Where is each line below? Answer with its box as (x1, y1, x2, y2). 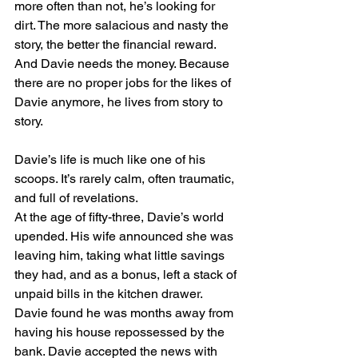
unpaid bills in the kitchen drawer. (14, 286, 205, 301)
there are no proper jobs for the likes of (14, 75, 234, 90)
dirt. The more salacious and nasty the (14, 18, 232, 33)
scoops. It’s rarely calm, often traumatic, (14, 171, 237, 186)
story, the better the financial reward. (14, 37, 219, 52)
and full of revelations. (14, 190, 138, 205)
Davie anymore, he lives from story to (14, 94, 226, 109)
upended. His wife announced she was (14, 229, 237, 244)
